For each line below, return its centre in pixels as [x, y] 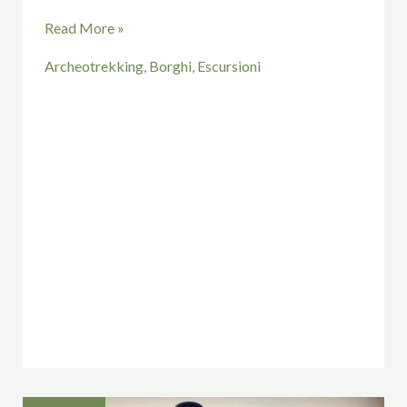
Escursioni [228, 65]
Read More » [84, 28]
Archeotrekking [94, 65]
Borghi [170, 65]
